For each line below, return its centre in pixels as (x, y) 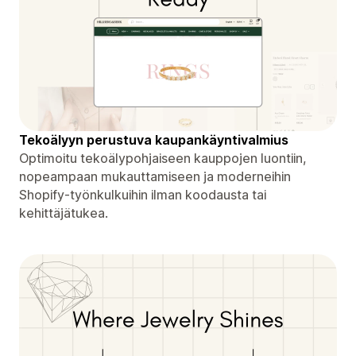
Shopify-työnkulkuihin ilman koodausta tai (143, 194)
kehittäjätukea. (64, 213)
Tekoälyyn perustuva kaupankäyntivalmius (154, 139)
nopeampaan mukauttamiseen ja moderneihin (155, 176)
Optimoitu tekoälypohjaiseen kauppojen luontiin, (163, 158)
